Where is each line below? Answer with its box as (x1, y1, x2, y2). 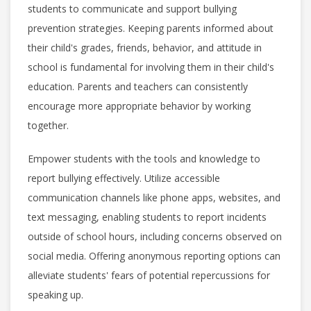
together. (28, 118, 69, 132)
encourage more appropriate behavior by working (28, 99, 251, 112)
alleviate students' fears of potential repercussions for (28, 268, 270, 282)
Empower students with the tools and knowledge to (28, 151, 260, 165)
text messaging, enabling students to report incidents (28, 210, 267, 224)
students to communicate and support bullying (28, 1, 237, 15)
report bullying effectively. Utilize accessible (28, 171, 220, 185)
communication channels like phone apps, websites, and (28, 190, 280, 204)
